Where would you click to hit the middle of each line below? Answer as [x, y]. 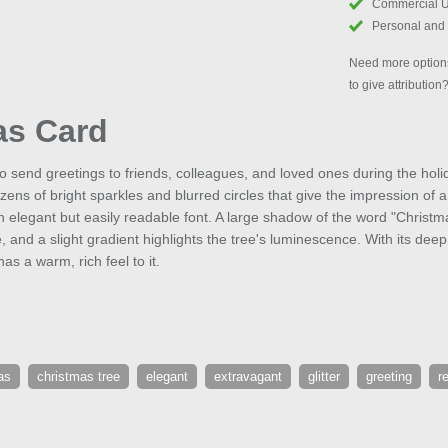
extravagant [248, 377]
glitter [324, 377]
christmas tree [78, 377]
